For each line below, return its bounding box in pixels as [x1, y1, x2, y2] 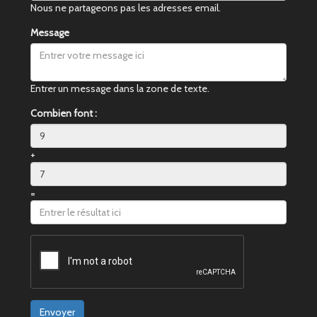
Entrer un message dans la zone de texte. [30, 82, 209, 96]
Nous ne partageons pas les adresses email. [30, 1, 221, 15]
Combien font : [30, 107, 97, 120]
